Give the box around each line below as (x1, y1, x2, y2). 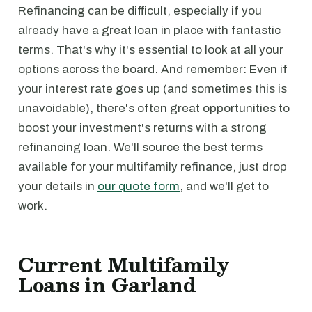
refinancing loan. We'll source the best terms (18, 141, 263, 154)
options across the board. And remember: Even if (18, 63, 288, 76)
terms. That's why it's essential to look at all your (18, 43, 283, 56)
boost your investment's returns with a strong (18, 121, 267, 134)
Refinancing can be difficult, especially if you (18, 4, 262, 17)
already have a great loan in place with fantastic (18, 24, 281, 37)
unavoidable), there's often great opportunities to (18, 102, 290, 115)
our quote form (97, 180, 180, 193)
